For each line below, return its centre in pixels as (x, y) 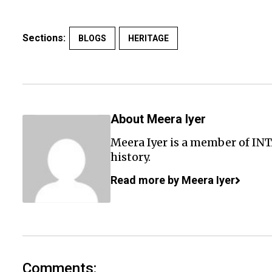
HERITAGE (148, 38)
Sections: (44, 38)
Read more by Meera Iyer (173, 180)
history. (131, 157)
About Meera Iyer (158, 119)
